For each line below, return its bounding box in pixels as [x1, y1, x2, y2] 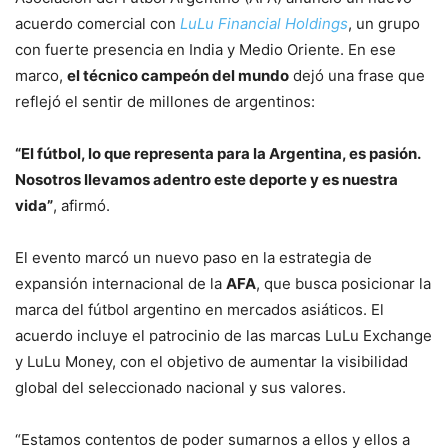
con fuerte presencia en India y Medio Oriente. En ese [15, 39, 396, 59]
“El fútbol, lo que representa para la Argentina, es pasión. [15, 143, 420, 163]
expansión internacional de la [15, 273, 226, 293]
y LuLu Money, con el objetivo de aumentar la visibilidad [15, 351, 408, 371]
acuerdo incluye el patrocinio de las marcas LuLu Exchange [15, 325, 432, 345]
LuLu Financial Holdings [180, 13, 348, 33]
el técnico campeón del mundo [67, 65, 289, 85]
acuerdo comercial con [15, 13, 180, 33]
